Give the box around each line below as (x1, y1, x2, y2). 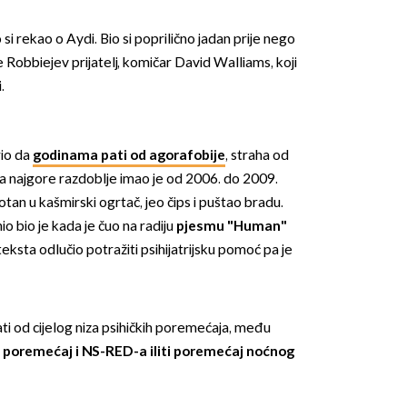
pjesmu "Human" (175, 217, 287, 235)
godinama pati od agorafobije (32, 146, 225, 164)
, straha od (224, 146, 289, 164)
